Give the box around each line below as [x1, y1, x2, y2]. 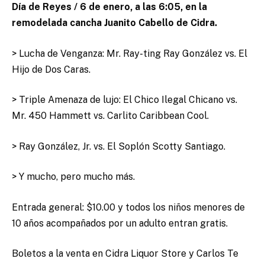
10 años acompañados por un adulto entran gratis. [12, 217, 228, 229]
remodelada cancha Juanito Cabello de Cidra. [12, 17, 217, 29]
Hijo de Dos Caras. [12, 63, 91, 75]
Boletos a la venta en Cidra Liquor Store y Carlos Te [12, 248, 238, 260]
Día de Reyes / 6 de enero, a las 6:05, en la [12, 1, 207, 13]
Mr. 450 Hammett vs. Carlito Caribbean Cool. [12, 110, 209, 122]
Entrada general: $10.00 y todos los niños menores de [12, 201, 245, 213]
